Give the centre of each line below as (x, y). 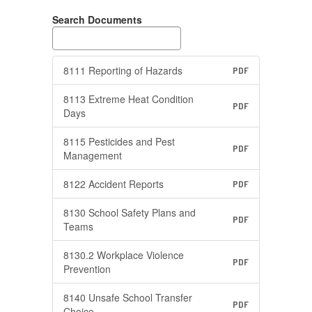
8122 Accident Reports (114, 184)
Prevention (87, 269)
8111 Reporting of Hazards (123, 70)
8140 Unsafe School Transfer (128, 297)
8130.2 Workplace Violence (124, 255)
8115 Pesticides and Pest (119, 141)
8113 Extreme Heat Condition (128, 99)
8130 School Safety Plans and (130, 212)
